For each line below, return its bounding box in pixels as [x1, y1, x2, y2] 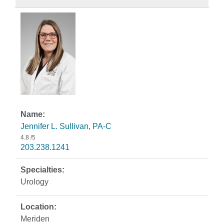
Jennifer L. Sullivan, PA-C [20, 122, 111, 130]
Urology [20, 177, 48, 186]
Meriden [20, 214, 49, 223]
